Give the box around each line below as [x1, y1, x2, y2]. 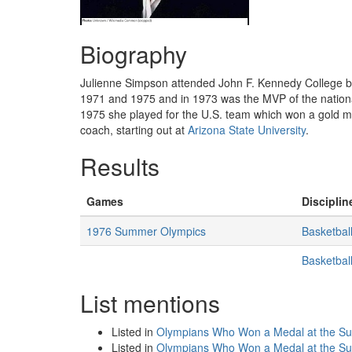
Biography [80, 37, 187, 71]
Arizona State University [188, 122, 306, 137]
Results [80, 149, 159, 183]
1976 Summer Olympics [86, 223, 206, 239]
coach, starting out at [80, 122, 188, 137]
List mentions [80, 286, 220, 320]
